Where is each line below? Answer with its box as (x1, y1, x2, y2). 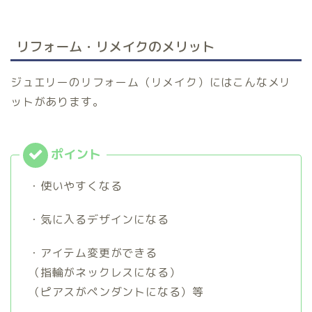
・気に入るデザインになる (29, 211, 169, 227)
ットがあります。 (10, 93, 104, 109)
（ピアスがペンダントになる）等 (29, 283, 205, 299)
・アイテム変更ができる (29, 244, 157, 260)
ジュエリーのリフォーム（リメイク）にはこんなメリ (10, 74, 292, 90)
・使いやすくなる (29, 178, 123, 194)
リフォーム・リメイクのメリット (16, 36, 214, 56)
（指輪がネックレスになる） (29, 264, 181, 280)
